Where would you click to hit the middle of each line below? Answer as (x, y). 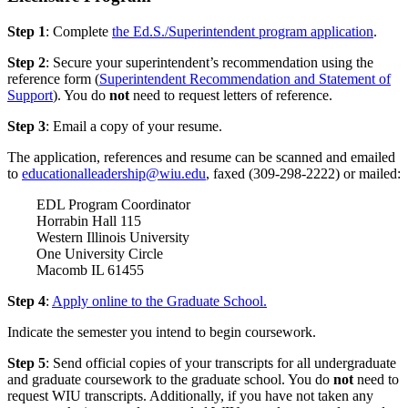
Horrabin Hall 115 (89, 221)
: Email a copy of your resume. (134, 126)
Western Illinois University (113, 237)
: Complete (79, 31)
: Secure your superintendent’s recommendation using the (209, 62)
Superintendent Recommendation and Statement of (245, 79)
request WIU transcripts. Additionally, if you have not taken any (190, 396)
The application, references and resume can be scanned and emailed (201, 157)
